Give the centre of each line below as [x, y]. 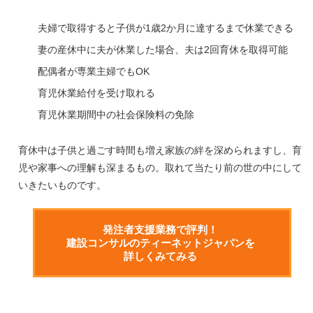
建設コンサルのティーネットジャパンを [160, 243]
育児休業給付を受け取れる [96, 93]
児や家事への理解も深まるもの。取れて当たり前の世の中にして [160, 168]
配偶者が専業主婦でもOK [93, 71]
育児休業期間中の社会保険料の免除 [116, 115]
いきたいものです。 [62, 185]
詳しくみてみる [160, 256]
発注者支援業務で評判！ [160, 230]
